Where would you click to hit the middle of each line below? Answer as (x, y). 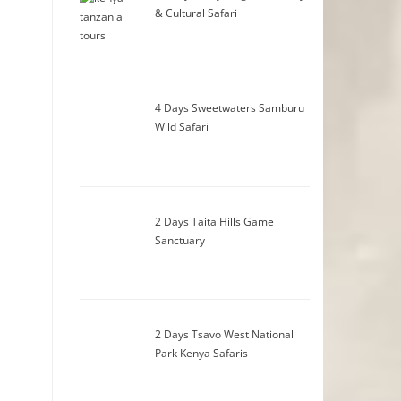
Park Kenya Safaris (202, 354)
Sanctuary (180, 240)
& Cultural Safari (196, 13)
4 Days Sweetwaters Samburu (230, 107)
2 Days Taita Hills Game (215, 221)
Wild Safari (182, 126)
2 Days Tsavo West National (225, 335)
